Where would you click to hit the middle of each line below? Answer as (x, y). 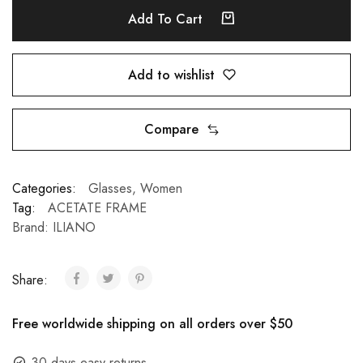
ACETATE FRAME (97, 208)
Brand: (32, 228)
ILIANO (74, 228)
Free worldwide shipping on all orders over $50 (152, 324)
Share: (32, 280)
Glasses (110, 189)
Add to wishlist (171, 75)
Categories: (44, 189)
